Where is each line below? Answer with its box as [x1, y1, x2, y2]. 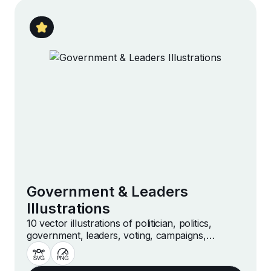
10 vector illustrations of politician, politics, [27, 217, 212, 230]
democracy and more [27, 241, 122, 254]
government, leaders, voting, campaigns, [27, 229, 206, 242]
